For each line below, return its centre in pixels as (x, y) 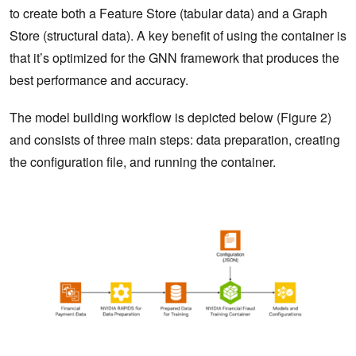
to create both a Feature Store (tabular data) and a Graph (168, 14)
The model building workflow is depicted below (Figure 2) (170, 118)
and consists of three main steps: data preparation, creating (175, 140)
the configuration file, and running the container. (146, 162)
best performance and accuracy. (99, 80)
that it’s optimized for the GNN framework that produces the (174, 58)
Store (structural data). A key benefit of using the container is (178, 36)
